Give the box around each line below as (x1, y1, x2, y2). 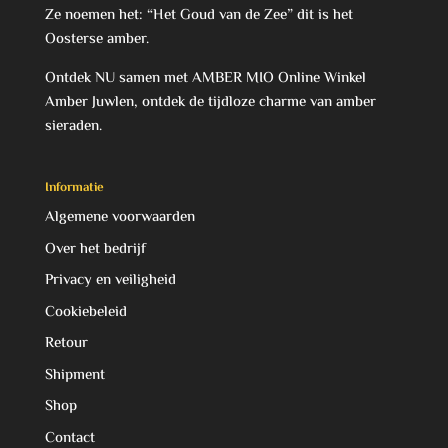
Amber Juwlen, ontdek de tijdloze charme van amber (44, 90, 376, 114)
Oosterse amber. (44, 27, 149, 51)
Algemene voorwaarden (44, 206, 195, 230)
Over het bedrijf (44, 237, 146, 261)
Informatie (44, 178, 104, 199)
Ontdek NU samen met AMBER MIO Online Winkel (44, 66, 366, 90)
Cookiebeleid (44, 300, 127, 324)
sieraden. (44, 114, 102, 138)
